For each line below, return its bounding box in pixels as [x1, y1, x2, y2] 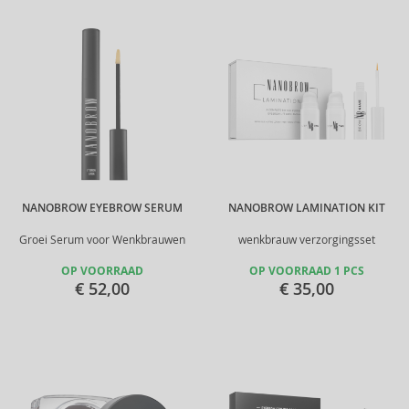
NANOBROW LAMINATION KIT [228, 201, 385, 215]
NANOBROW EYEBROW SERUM [22, 201, 183, 215]
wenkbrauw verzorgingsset [238, 233, 375, 246]
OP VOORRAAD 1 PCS [249, 264, 364, 278]
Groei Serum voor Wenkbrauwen [19, 233, 185, 246]
